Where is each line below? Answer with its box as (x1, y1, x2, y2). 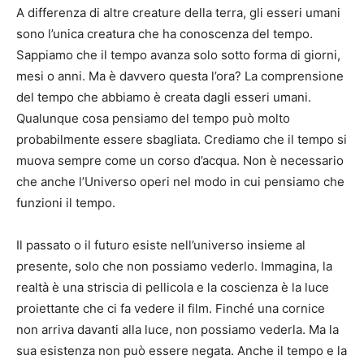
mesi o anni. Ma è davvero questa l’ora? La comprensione (16, 68, 344, 84)
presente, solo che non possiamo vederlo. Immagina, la (16, 258, 332, 275)
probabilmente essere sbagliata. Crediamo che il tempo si (16, 132, 347, 148)
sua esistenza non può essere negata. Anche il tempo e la (16, 343, 347, 359)
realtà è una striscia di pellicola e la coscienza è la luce (16, 279, 329, 296)
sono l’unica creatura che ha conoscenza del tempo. (16, 26, 313, 42)
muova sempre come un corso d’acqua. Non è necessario (16, 153, 344, 169)
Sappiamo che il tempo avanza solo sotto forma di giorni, (16, 47, 340, 63)
